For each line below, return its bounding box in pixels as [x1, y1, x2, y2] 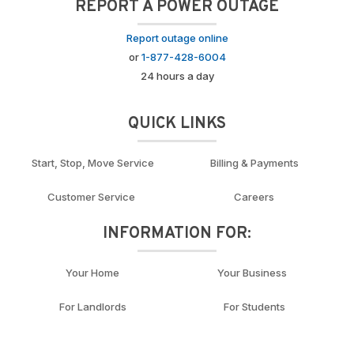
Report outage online [126, 32, 228, 45]
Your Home [66, 266, 120, 280]
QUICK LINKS [128, 114, 226, 135]
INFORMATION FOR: [103, 224, 251, 245]
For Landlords [58, 300, 126, 314]
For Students [223, 300, 285, 314]
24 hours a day [140, 70, 214, 83]
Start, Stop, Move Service [31, 156, 154, 170]
